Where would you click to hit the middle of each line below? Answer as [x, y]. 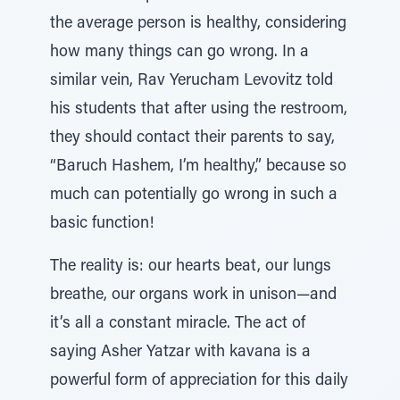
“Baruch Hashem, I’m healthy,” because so [198, 167]
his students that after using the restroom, [199, 110]
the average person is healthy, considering [198, 24]
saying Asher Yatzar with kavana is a [180, 353]
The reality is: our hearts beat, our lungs [191, 267]
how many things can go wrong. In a [179, 53]
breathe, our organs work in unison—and [193, 296]
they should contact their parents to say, [192, 138]
